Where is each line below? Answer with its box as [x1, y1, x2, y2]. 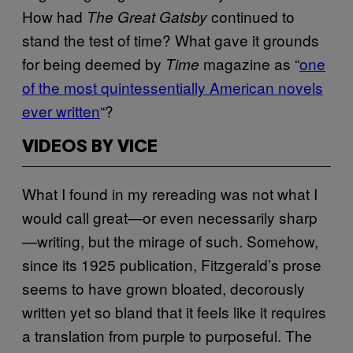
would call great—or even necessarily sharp [22, 206, 318, 228]
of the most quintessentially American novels [22, 76, 323, 98]
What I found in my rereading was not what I [22, 182, 318, 204]
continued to [207, 5, 295, 27]
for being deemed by [22, 52, 165, 74]
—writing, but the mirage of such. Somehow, [22, 229, 318, 251]
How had [22, 5, 87, 27]
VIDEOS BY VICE [22, 139, 158, 155]
